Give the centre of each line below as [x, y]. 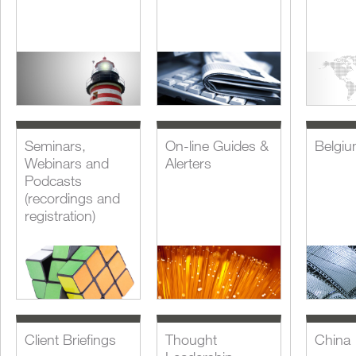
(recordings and [72, 198]
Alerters [189, 163]
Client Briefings [70, 339]
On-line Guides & [217, 145]
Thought [192, 339]
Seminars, [55, 145]
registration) [60, 215]
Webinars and [67, 163]
